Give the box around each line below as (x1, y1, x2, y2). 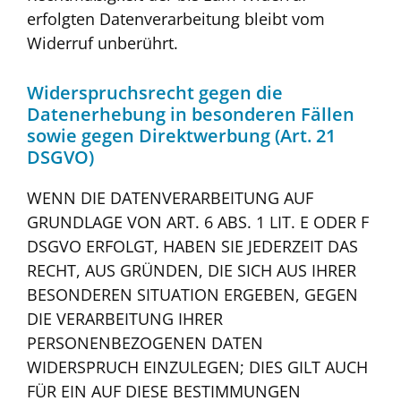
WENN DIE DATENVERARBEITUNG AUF (27, 187, 313, 209)
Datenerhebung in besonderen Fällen (27, 102, 354, 127)
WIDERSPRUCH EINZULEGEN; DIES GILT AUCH (27, 356, 368, 379)
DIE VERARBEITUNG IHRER (27, 308, 223, 330)
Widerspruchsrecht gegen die (27, 81, 283, 106)
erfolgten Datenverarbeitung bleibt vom (27, 7, 325, 30)
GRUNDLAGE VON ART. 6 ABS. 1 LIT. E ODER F (27, 211, 369, 234)
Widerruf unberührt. (27, 31, 178, 54)
